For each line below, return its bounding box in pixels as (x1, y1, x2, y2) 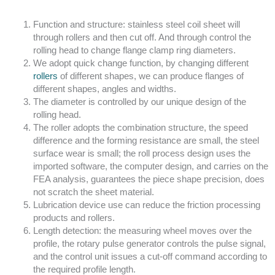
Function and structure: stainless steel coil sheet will (33, 19, 240, 29)
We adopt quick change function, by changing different (33, 58, 249, 68)
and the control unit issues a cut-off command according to (33, 251, 267, 261)
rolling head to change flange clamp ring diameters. (33, 45, 236, 55)
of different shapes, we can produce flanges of (57, 71, 244, 81)
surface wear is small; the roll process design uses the (33, 148, 250, 158)
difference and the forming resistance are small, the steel (33, 135, 259, 145)
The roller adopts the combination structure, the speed (33, 122, 248, 133)
